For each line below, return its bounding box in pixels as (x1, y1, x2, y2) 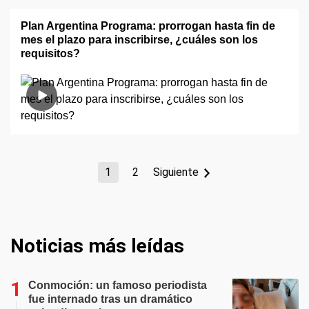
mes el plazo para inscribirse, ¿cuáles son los (21, 34, 258, 46)
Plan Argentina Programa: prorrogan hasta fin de (21, 20, 275, 32)
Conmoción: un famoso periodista (28, 279, 207, 291)
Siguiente (152, 166, 199, 179)
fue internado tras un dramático (28, 293, 192, 305)
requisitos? (21, 48, 80, 59)
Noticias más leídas (10, 235, 184, 257)
